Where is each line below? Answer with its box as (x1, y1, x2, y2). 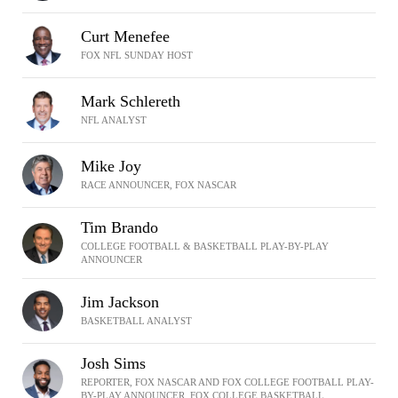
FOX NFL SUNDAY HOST (81, 50, 193, 60)
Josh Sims (81, 354, 146, 372)
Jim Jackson (81, 293, 159, 311)
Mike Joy (81, 157, 141, 175)
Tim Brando (81, 219, 158, 236)
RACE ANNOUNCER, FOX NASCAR (81, 179, 236, 190)
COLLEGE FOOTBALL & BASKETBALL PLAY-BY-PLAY (81, 241, 329, 251)
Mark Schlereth (81, 92, 180, 110)
